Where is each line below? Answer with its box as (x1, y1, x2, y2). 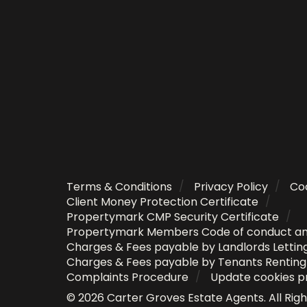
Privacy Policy (194, 179, 268, 195)
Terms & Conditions (66, 179, 172, 195)
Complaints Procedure (66, 269, 188, 285)
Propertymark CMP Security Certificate (66, 209, 279, 225)
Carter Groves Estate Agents (107, 290, 264, 306)
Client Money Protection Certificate (66, 194, 258, 210)
